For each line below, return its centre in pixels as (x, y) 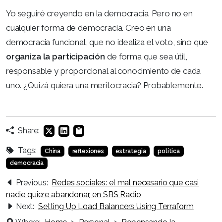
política (169, 151)
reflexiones (88, 151)
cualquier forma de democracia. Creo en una (88, 28)
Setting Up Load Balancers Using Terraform (116, 206)
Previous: (32, 182)
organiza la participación (55, 56)
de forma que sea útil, (146, 56)
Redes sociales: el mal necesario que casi (125, 182)
